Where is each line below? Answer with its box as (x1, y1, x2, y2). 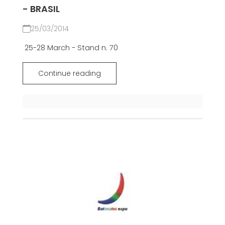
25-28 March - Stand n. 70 (22, 43, 118, 53)
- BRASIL (22, 3, 60, 16)
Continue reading (38, 68, 101, 79)
